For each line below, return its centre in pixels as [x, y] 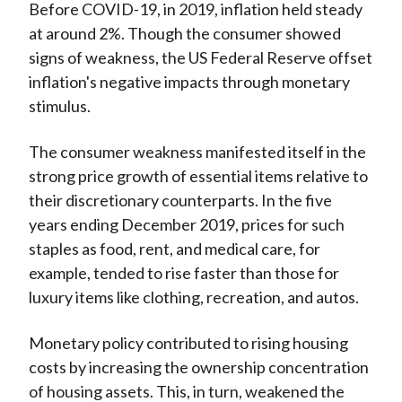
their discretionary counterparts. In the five [180, 201]
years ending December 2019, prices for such [186, 225]
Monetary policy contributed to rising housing [188, 343]
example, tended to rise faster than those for [184, 273]
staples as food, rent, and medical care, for [174, 249]
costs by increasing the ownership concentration [198, 367]
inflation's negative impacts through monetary [189, 82]
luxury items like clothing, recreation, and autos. [193, 297]
